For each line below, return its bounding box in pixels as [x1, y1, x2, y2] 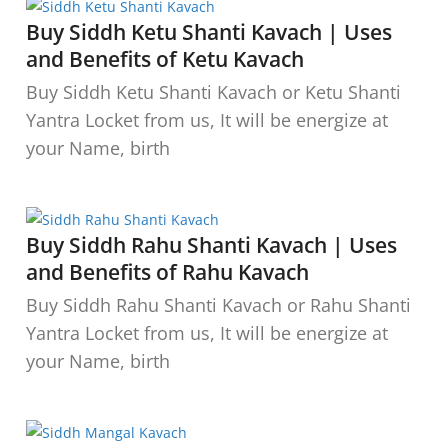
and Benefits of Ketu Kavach [26, 44, 304, 73]
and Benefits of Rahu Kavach [26, 257, 309, 286]
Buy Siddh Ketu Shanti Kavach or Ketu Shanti [26, 79, 401, 104]
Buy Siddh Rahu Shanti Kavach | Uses [26, 230, 397, 259]
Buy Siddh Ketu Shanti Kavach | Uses [26, 17, 392, 46]
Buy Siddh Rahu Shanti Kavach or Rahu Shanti [26, 292, 411, 317]
